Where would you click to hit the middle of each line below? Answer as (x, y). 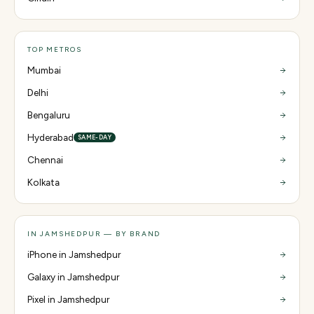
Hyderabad (50, 137)
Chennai (45, 160)
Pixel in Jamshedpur (68, 299)
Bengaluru (49, 115)
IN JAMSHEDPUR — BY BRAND (94, 234)
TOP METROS (55, 49)
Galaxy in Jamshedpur (73, 277)
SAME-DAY (95, 137)
